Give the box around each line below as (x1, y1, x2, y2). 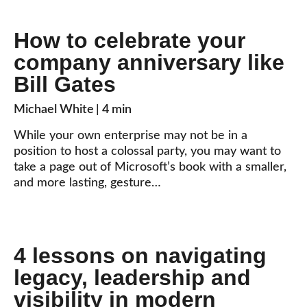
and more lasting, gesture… (14, 177, 161, 190)
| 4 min (96, 103, 132, 116)
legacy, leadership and (14, 265, 251, 291)
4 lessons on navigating (14, 243, 267, 269)
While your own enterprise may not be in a (14, 130, 247, 143)
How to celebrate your (14, 28, 245, 53)
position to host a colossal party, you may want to (14, 145, 281, 158)
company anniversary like (14, 50, 284, 75)
